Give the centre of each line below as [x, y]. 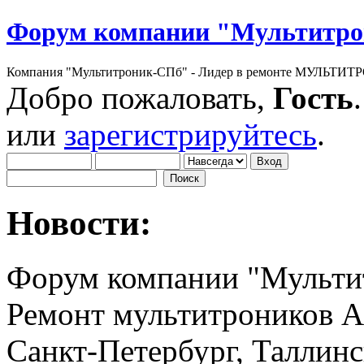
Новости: [79, 223]
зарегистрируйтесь [191, 134]
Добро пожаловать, [140, 97]
